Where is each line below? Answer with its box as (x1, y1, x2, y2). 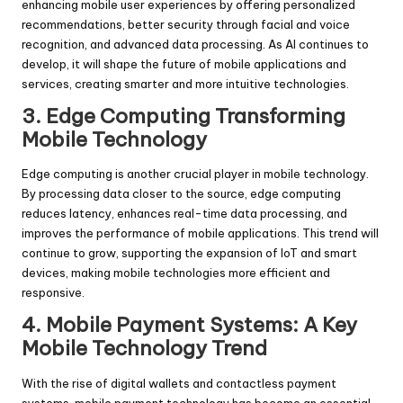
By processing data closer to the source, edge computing (22, 186, 341, 201)
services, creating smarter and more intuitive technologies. (22, 76, 349, 91)
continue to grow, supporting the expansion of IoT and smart (22, 246, 357, 261)
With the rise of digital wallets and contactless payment (22, 375, 336, 390)
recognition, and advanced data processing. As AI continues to (22, 37, 369, 51)
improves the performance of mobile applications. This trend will (22, 226, 379, 241)
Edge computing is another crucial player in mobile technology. (22, 166, 369, 182)
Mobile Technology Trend (22, 336, 267, 362)
